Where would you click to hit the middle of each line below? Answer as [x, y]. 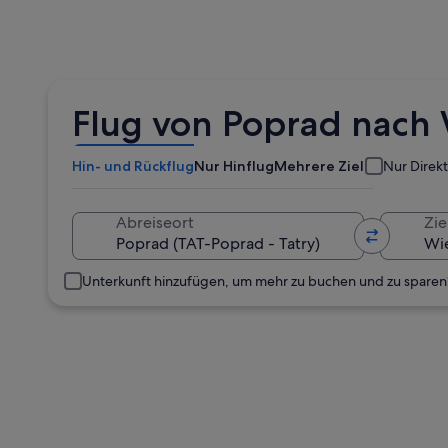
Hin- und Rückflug [133, 166]
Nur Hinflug [234, 166]
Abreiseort [155, 222]
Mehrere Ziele [323, 166]
